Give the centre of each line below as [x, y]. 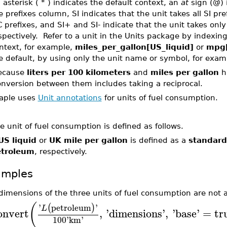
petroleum [71, 207]
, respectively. [61, 151]
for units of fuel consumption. [160, 98]
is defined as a [158, 140]
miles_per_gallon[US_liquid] [134, 47]
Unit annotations [70, 98]
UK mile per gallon [88, 140]
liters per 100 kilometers [79, 72]
